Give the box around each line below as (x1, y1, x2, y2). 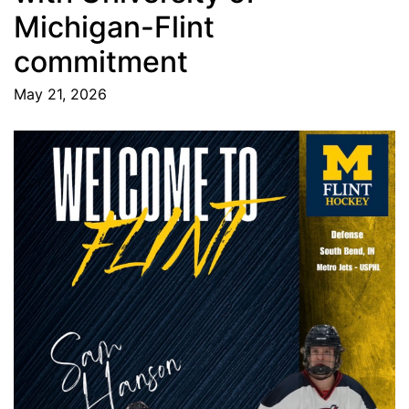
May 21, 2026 (14, 85, 107, 103)
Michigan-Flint (14, 9, 215, 45)
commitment (14, 44, 188, 79)
